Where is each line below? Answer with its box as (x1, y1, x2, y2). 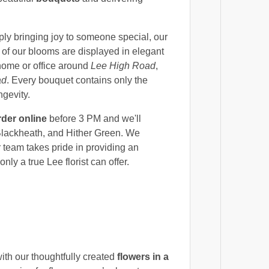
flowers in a (117, 252, 169, 262)
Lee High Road (91, 61, 156, 71)
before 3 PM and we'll (47, 113, 141, 124)
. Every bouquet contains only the (7, 75, 148, 86)
